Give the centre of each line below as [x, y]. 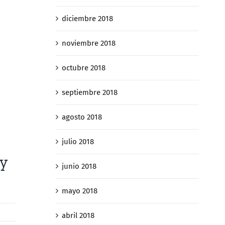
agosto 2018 [82, 117]
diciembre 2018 [87, 19]
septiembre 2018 [89, 93]
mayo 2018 [79, 191]
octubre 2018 [83, 68]
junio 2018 [79, 166]
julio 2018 [78, 142]
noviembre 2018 [88, 43]
